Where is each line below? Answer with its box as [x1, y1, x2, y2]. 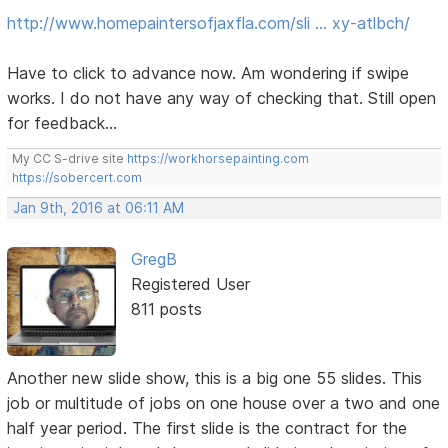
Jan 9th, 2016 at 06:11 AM [13, 200, 185, 217]
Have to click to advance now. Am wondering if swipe [7, 63, 410, 84]
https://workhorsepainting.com [127, 151, 310, 167]
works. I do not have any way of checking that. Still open [7, 88, 437, 109]
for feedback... [7, 113, 118, 134]
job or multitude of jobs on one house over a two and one [7, 392, 441, 413]
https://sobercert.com [12, 170, 143, 186]
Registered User [130, 274, 250, 295]
